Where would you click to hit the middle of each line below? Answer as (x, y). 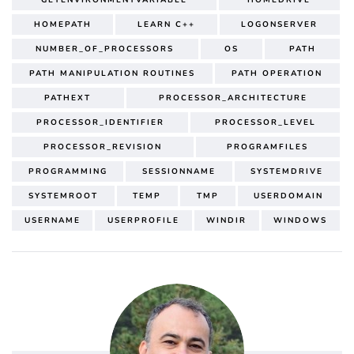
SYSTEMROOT (63, 196)
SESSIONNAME (179, 171)
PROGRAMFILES (268, 147)
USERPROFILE (143, 220)
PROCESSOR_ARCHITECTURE (233, 98)
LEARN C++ (166, 24)
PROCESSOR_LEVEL (265, 122)
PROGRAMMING (68, 171)
